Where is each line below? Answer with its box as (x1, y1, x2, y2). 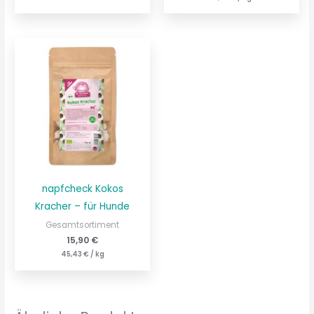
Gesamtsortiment (46, 219, 120, 231)
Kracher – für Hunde (35, 200, 130, 214)
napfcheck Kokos (41, 182, 123, 196)
